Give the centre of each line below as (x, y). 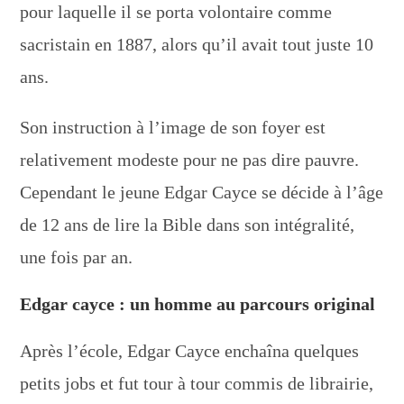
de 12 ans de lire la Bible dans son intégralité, (188, 224)
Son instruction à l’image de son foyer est (173, 127)
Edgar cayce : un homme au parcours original (198, 303)
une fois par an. (77, 257)
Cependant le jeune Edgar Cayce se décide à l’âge (202, 192)
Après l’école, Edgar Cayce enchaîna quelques (190, 350)
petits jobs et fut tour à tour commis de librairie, (197, 383)
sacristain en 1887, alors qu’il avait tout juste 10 (197, 44)
